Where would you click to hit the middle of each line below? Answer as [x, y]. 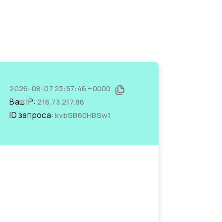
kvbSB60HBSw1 [83, 115]
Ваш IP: [24, 102]
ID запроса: [32, 115]
